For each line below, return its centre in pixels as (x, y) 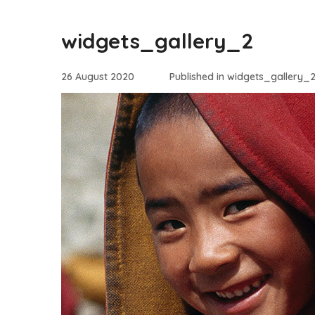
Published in (199, 77)
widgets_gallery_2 (157, 41)
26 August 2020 (98, 77)
